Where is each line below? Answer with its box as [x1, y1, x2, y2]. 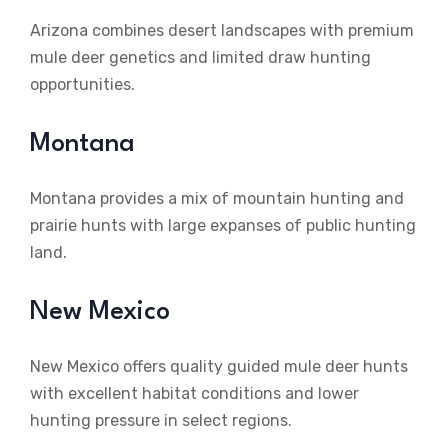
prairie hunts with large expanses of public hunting [30, 216, 416, 236]
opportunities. [30, 75, 135, 95]
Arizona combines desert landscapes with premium [30, 21, 414, 41]
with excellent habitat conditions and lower [30, 384, 359, 404]
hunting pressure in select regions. [30, 411, 292, 431]
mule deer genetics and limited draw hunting [30, 48, 371, 68]
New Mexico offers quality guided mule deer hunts [30, 357, 408, 377]
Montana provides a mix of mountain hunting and [30, 189, 404, 209]
